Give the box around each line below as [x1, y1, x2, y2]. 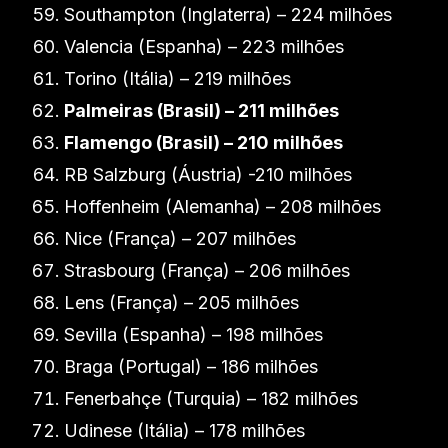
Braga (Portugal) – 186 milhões [64, 356, 318, 377]
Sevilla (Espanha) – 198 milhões [64, 324, 323, 345]
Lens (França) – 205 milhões [64, 292, 299, 313]
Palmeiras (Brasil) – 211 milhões [64, 100, 339, 121]
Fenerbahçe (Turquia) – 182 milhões [64, 388, 358, 409]
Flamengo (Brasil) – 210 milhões [64, 132, 343, 153]
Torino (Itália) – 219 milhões [64, 68, 291, 89]
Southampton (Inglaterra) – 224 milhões [64, 4, 392, 25]
